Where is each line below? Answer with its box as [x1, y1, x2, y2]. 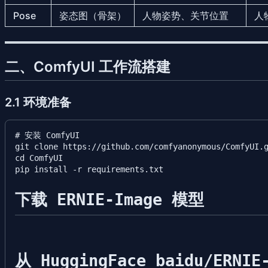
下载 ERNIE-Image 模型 [15, 190, 204, 209]
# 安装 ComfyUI [15, 130, 80, 140]
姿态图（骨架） [59, 9, 126, 22]
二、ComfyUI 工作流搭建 [5, 57, 170, 75]
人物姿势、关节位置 [142, 9, 229, 22]
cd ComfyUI [15, 153, 63, 163]
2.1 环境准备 [5, 95, 71, 109]
